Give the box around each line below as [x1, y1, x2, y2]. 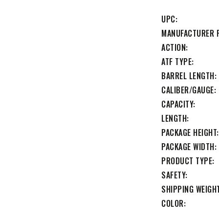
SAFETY [161, 169, 185, 181]
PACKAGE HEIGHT [161, 126, 217, 138]
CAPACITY [161, 98, 193, 110]
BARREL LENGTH [161, 69, 215, 82]
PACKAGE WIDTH [161, 140, 215, 153]
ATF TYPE [161, 55, 192, 67]
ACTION [161, 41, 186, 53]
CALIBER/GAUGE [161, 84, 214, 96]
